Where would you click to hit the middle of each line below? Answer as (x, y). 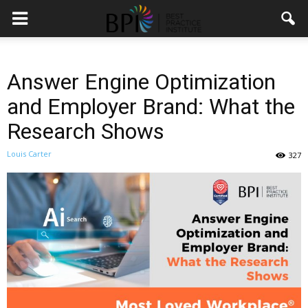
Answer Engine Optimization (141, 82)
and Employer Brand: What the (151, 107)
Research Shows (86, 131)
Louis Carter (29, 154)
